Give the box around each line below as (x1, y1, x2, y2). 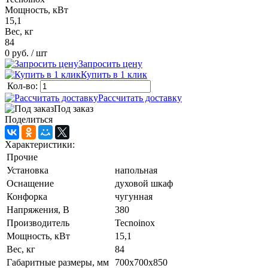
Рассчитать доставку (98, 92, 182, 103)
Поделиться (5, 114, 53, 124)
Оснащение (7, 178, 54, 188)
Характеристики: (5, 139, 75, 150)
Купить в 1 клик (81, 69, 147, 80)
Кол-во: (7, 80, 40, 91)
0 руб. (5, 47, 29, 58)
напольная (115, 165, 157, 175)
